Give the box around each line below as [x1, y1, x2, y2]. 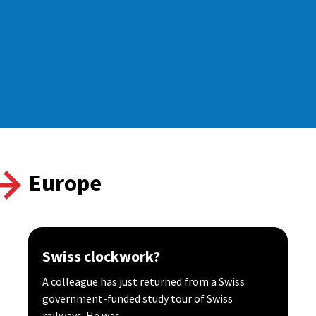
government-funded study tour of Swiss [42, 291, 233, 305]
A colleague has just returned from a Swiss [42, 274, 245, 288]
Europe [28, 169, 102, 197]
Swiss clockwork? [42, 246, 160, 266]
